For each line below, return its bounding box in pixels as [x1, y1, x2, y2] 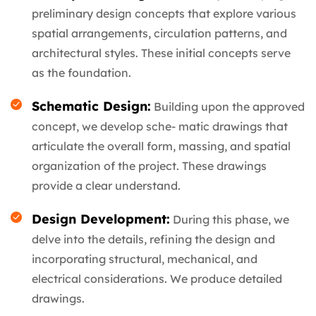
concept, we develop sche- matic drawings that [32, 119, 288, 134]
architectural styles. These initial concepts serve [32, 46, 291, 61]
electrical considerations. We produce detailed [32, 272, 282, 286]
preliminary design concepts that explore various [32, 6, 296, 21]
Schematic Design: [32, 98, 151, 115]
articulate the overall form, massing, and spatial [32, 139, 291, 154]
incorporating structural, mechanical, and [32, 252, 257, 267]
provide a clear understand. [32, 178, 181, 193]
